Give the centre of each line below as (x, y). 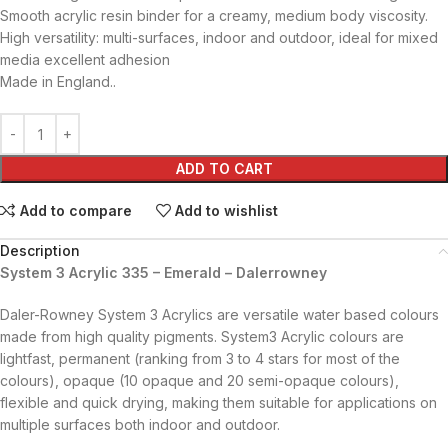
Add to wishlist (227, 210)
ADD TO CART (224, 168)
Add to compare (75, 210)
